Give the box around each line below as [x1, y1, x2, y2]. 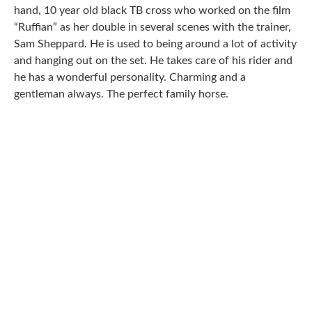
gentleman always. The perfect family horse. [14, 88, 228, 100]
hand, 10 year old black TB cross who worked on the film [14, 5, 290, 16]
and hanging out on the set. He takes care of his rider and [14, 55, 292, 66]
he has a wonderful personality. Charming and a [14, 72, 246, 83]
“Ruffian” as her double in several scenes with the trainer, [14, 22, 291, 33]
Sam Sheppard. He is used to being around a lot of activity [14, 38, 297, 49]
